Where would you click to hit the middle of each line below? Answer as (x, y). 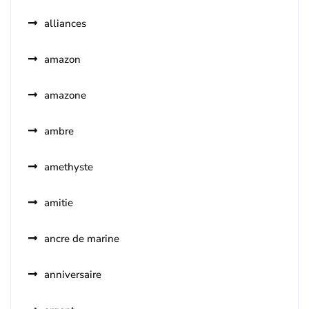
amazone (65, 96)
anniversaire (73, 275)
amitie (59, 203)
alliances (65, 24)
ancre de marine (82, 239)
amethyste (69, 167)
